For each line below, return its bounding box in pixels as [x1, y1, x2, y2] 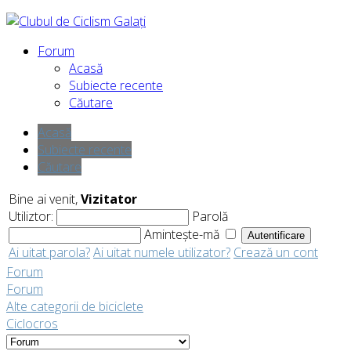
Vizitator [81, 190, 137, 208]
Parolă [192, 208, 228, 225]
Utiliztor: [9, 208, 56, 225]
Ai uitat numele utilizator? [93, 244, 230, 261]
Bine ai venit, [9, 190, 81, 208]
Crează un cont [233, 244, 318, 261]
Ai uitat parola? [9, 244, 90, 261]
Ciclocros [6, 315, 58, 332]
